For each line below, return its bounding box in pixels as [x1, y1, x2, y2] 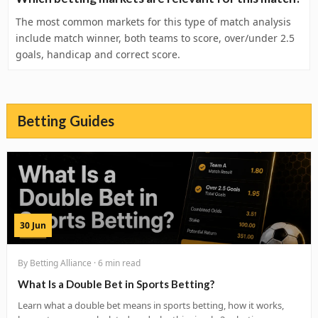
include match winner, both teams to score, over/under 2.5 [16, 31, 295, 45]
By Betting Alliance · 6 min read [18, 257, 141, 269]
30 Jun [20, 219, 46, 231]
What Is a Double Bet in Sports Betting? [18, 278, 214, 290]
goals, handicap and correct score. [16, 48, 180, 61]
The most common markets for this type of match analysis [16, 15, 291, 28]
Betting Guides [18, 112, 114, 129]
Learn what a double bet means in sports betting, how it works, [18, 299, 284, 312]
